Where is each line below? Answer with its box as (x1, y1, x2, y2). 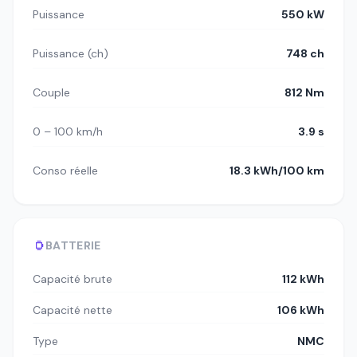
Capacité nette (33, 303, 112, 318)
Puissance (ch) (33, 46, 108, 61)
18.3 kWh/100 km (229, 163, 324, 178)
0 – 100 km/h (33, 124, 103, 139)
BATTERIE (45, 238, 101, 253)
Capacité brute (33, 272, 112, 287)
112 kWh (282, 272, 324, 287)
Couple (33, 85, 70, 100)
